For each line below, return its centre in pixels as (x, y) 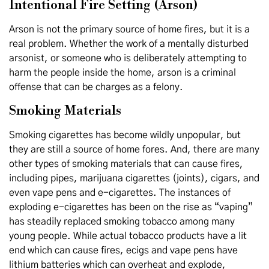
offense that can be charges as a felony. (96, 87)
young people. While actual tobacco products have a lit (128, 236)
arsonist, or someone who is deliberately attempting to (128, 58)
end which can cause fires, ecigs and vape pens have (123, 250)
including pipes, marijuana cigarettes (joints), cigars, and (134, 178)
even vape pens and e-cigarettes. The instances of (120, 193)
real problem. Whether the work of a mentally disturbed (129, 44)
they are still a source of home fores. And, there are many (134, 150)
